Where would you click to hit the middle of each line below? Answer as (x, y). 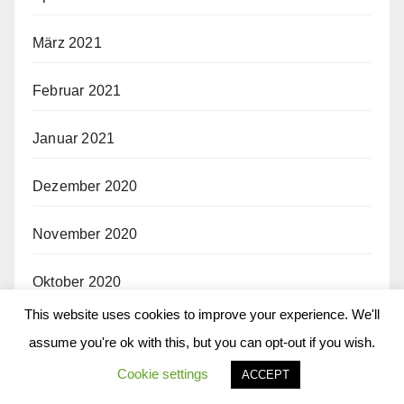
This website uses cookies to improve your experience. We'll (202, 314)
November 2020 (85, 234)
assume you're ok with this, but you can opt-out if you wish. (202, 342)
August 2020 (74, 377)
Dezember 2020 (85, 186)
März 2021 (67, 43)
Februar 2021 (77, 91)
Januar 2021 (74, 138)
